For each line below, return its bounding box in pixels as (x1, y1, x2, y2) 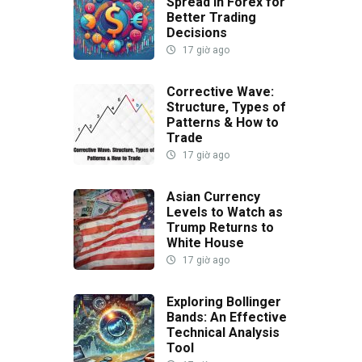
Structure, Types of (166, 99, 286, 115)
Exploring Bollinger (166, 293, 281, 309)
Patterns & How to (166, 114, 279, 130)
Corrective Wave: (166, 83, 274, 99)
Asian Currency (166, 188, 260, 204)
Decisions (166, 24, 227, 40)
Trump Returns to (166, 219, 274, 235)
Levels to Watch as (166, 204, 283, 220)
